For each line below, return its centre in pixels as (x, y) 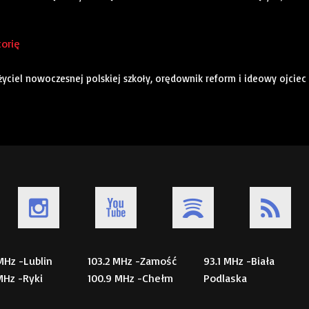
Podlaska (225, 278)
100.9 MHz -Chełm (130, 278)
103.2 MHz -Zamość (132, 261)
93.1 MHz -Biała (239, 261)
